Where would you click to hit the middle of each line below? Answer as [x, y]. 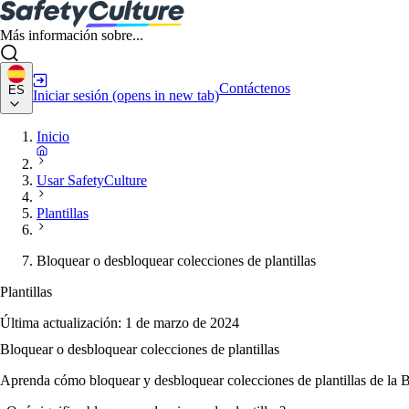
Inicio [53, 136]
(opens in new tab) [166, 95]
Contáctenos [255, 88]
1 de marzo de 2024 [182, 323]
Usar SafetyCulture [92, 180]
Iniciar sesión [71, 95]
